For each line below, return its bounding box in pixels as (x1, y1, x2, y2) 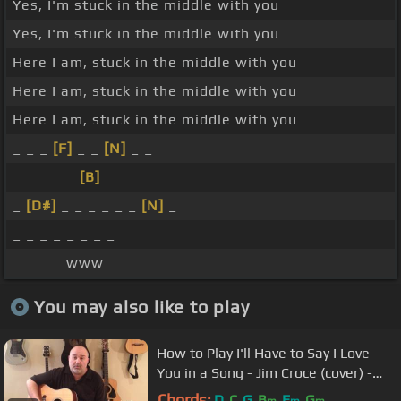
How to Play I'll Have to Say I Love (157, 344, 370, 362)
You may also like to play (33, 295, 250, 317)
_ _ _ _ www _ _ (13, 254, 131, 272)
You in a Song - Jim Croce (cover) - (157, 363, 372, 381)
